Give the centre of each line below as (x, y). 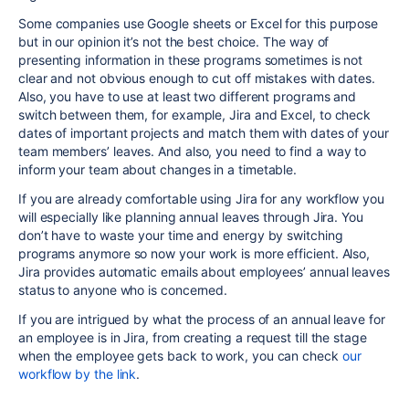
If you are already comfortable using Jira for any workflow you (201, 199)
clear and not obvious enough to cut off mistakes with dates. (197, 78)
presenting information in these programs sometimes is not (191, 60)
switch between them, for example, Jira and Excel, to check (195, 115)
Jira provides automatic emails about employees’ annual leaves (204, 272)
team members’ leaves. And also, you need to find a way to (193, 151)
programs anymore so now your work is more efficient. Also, (194, 253)
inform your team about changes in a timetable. (160, 169)
